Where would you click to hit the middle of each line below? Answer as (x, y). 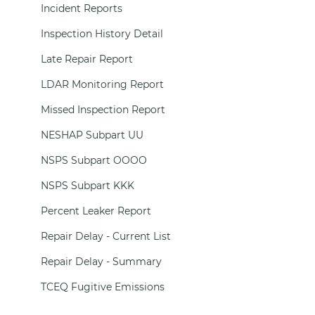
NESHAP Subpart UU (92, 135)
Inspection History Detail (102, 34)
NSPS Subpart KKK (87, 186)
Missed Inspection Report (103, 110)
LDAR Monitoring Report (102, 84)
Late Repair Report (86, 59)
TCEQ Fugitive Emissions (102, 287)
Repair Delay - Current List (105, 236)
